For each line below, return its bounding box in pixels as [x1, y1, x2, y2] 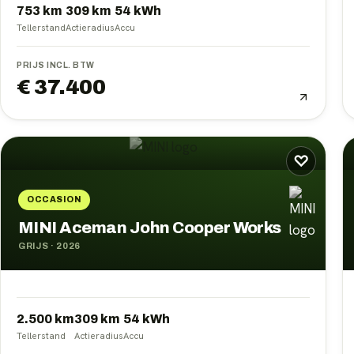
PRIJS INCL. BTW [17, 61, 95, 70]
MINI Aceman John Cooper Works [18, 219, 281, 237]
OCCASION [27, 195, 82, 205]
